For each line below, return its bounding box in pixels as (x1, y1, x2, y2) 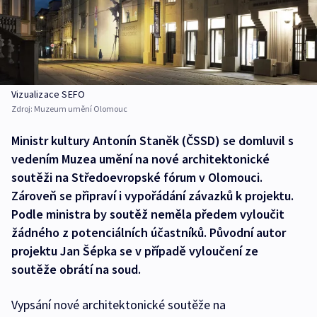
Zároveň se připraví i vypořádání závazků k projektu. (11, 188, 294, 204)
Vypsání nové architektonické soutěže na (11, 296, 226, 313)
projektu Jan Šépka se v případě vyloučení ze (11, 243, 258, 260)
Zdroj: (11, 103, 34, 115)
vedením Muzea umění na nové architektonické (11, 151, 270, 168)
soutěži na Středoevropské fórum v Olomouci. (11, 169, 263, 186)
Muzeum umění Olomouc (34, 103, 127, 115)
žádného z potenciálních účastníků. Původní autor (11, 224, 286, 241)
